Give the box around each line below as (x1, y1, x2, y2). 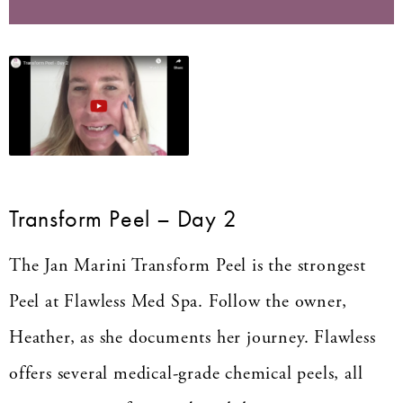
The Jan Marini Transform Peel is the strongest (9, 255, 366, 278)
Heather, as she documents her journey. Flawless (9, 327, 376, 350)
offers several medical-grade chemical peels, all (9, 363, 363, 386)
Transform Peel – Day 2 (9, 203, 237, 235)
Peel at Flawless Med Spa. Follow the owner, (9, 291, 347, 314)
